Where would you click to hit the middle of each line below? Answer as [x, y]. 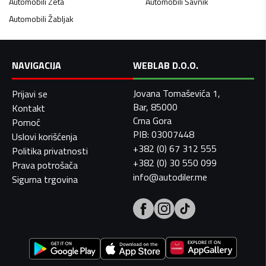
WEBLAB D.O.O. [166, 66]
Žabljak [61, 19]
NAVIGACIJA [37, 66]
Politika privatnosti [50, 151]
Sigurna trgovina [45, 180]
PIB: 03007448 [164, 134]
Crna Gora [152, 121]
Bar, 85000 [155, 107]
